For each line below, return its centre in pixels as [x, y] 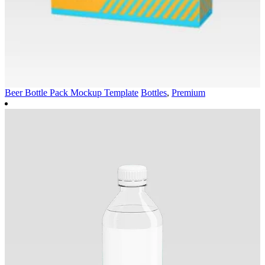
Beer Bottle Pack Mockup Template [72, 92]
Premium [188, 92]
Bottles [154, 92]
